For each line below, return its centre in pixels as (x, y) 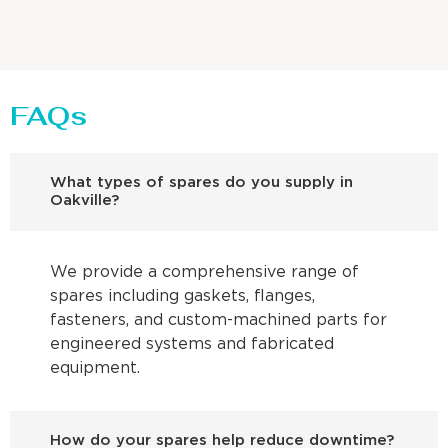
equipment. (95, 368)
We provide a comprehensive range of (204, 272)
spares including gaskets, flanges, (182, 296)
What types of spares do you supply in (201, 182)
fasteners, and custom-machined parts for (218, 320)
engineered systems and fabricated (192, 344)
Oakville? (84, 200)
